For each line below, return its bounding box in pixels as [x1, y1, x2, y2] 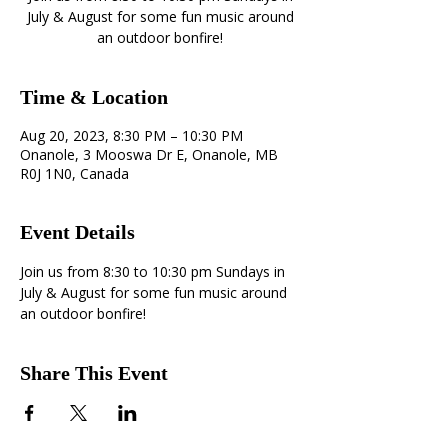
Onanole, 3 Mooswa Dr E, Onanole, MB [20, 145, 278, 164]
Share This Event [20, 362, 168, 384]
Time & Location [20, 86, 168, 108]
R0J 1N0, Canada [20, 164, 129, 183]
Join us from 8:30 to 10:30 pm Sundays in [20, 262, 289, 281]
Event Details [20, 221, 135, 243]
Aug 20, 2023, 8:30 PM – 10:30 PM [20, 126, 243, 145]
